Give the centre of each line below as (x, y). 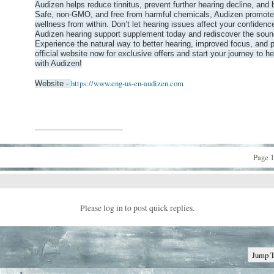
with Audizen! (58, 64)
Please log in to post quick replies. (137, 208)
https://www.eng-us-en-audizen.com (127, 83)
